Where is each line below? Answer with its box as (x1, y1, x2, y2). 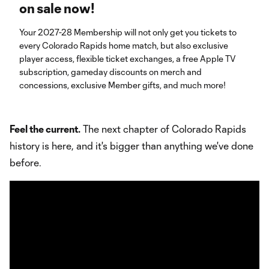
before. (10, 157, 41, 168)
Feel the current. (10, 123, 80, 134)
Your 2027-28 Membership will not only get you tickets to (19, 27, 237, 37)
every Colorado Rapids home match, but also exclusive (19, 40, 228, 50)
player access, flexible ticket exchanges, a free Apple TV (19, 53, 236, 64)
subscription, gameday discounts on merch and (19, 67, 202, 77)
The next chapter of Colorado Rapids (80, 123, 246, 134)
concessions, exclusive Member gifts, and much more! (19, 80, 226, 90)
